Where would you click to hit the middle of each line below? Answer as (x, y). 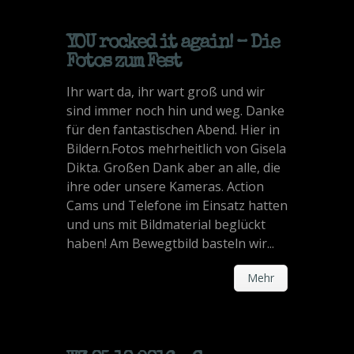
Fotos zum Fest (124, 62)
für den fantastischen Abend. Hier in (173, 130)
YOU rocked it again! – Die (173, 43)
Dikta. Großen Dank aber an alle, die (173, 168)
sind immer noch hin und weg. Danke (175, 111)
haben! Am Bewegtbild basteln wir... (170, 243)
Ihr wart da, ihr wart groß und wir (166, 92)
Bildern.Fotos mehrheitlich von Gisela (176, 149)
